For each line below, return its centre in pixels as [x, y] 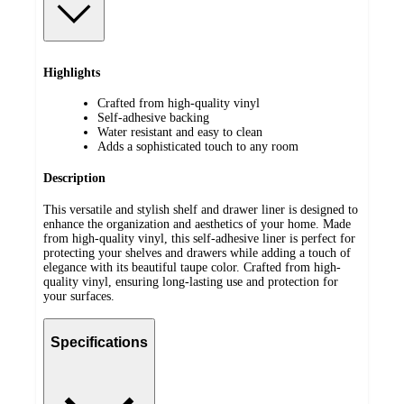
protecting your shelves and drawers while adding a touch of [197, 252]
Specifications [99, 343]
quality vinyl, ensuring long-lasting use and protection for [191, 281]
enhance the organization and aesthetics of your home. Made [197, 224]
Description [74, 178]
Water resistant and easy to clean [180, 133]
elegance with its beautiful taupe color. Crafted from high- [192, 267]
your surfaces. [79, 296]
